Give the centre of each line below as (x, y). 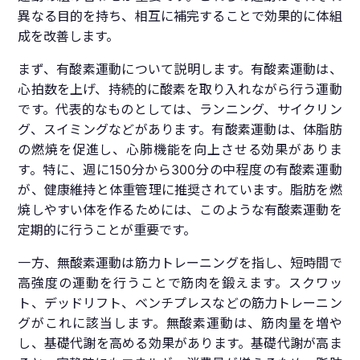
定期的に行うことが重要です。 (107, 230)
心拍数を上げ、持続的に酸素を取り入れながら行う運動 (180, 90)
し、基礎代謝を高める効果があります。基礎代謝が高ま (180, 344)
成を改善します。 (69, 37)
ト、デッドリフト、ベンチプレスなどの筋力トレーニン (180, 303)
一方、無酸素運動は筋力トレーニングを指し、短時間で (180, 263)
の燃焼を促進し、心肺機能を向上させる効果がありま (180, 150)
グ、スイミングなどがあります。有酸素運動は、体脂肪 (180, 130)
